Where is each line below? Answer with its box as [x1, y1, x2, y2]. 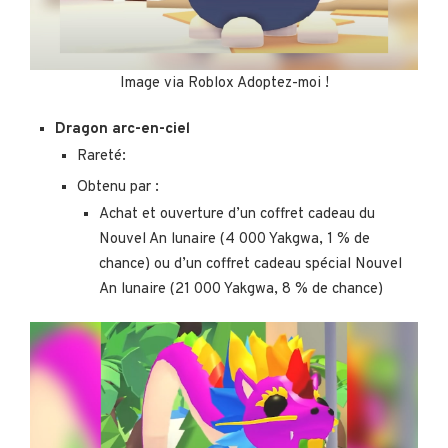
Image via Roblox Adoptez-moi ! [119, 73, 329, 93]
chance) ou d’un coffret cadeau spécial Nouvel [99, 254, 402, 274]
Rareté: [77, 146, 126, 166]
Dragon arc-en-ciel [55, 119, 190, 139]
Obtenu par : [77, 177, 159, 197]
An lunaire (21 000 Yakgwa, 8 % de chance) [99, 279, 383, 299]
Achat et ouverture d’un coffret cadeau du [99, 204, 375, 224]
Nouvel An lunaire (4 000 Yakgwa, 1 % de [99, 229, 370, 249]
